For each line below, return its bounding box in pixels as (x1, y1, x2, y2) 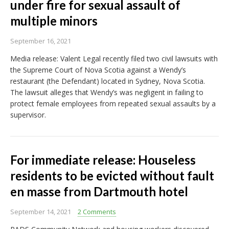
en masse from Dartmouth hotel (10, 184, 188, 199)
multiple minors (10, 13, 98, 29)
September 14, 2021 (10, 207, 71, 217)
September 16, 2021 (10, 36, 71, 46)
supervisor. (10, 110, 46, 120)
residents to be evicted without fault (10, 168, 214, 184)
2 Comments (78, 207, 116, 217)
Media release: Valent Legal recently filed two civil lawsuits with (10, 54, 218, 64)
